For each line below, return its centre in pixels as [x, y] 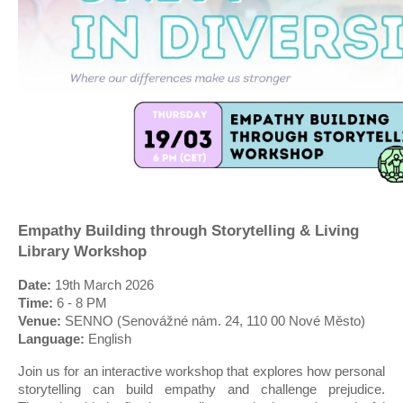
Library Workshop [82, 251]
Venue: [40, 321]
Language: [51, 339]
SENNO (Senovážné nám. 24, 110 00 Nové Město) [213, 321]
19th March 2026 [103, 285]
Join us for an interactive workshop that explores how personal [201, 371]
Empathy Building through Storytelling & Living [188, 230]
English [108, 339]
